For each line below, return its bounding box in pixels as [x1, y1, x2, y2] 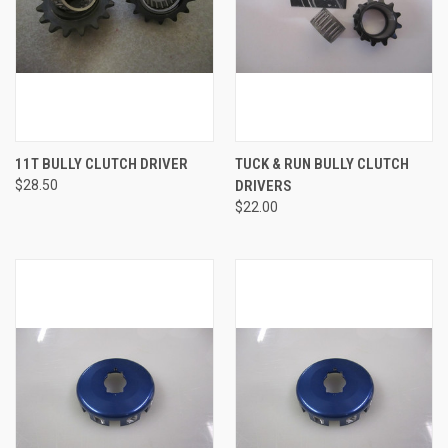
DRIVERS [234, 176, 292, 195]
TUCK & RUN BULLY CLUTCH [234, 154, 409, 173]
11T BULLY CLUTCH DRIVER [15, 154, 188, 173]
